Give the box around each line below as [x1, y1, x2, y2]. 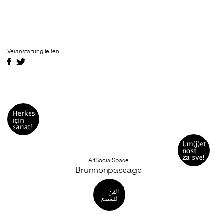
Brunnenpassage [75, 164, 142, 176]
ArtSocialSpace [88, 156, 129, 164]
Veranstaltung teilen [7, 47, 59, 55]
